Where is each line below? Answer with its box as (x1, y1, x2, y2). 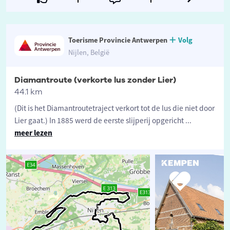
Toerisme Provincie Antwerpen (68, 35, 167, 45)
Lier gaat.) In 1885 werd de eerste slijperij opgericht (14, 116, 185, 126)
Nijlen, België (68, 48, 109, 57)
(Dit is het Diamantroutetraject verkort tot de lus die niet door (14, 103, 215, 113)
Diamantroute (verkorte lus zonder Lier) (14, 74, 176, 86)
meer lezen (14, 128, 52, 138)
